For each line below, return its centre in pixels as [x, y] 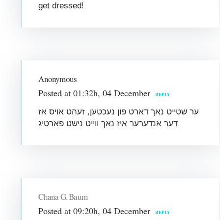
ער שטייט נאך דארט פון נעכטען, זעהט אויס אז [119, 111]
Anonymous [58, 79]
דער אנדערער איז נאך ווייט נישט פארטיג [108, 123]
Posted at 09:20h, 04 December [95, 210]
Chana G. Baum [63, 196]
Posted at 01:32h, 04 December [95, 93]
